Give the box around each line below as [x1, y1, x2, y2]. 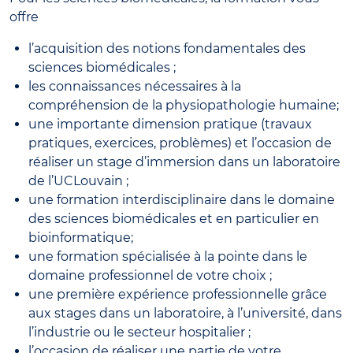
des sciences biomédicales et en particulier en [28, 210, 319, 226]
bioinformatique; [28, 229, 133, 245]
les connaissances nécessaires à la [28, 78, 241, 94]
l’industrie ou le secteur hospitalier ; [28, 324, 251, 340]
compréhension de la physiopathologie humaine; [28, 97, 339, 113]
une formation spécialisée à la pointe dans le [28, 248, 307, 264]
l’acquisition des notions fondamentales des [28, 40, 306, 56]
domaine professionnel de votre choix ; [28, 267, 272, 283]
